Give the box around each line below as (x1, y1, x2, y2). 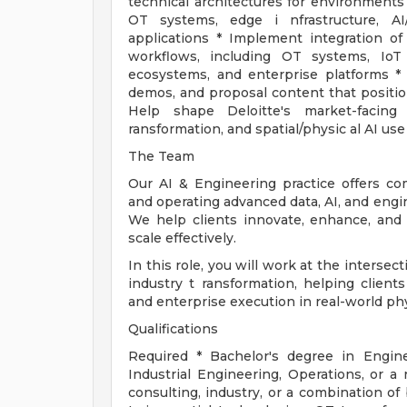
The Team (128, 148, 194, 164)
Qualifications (128, 321, 218, 337)
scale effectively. (128, 230, 236, 246)
